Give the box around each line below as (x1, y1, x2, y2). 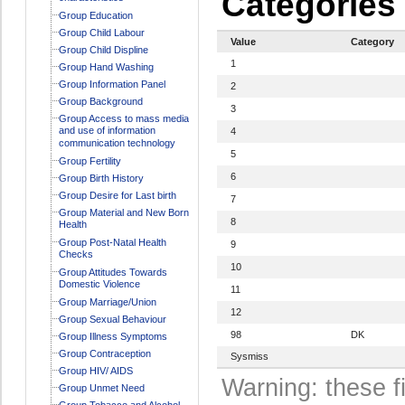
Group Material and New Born (58, 206, 189, 218)
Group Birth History (58, 172, 144, 184)
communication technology (58, 137, 175, 150)
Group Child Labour (58, 26, 145, 38)
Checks (58, 248, 93, 261)
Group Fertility (58, 155, 121, 166)
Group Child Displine (58, 43, 148, 55)
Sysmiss (230, 350, 268, 362)
